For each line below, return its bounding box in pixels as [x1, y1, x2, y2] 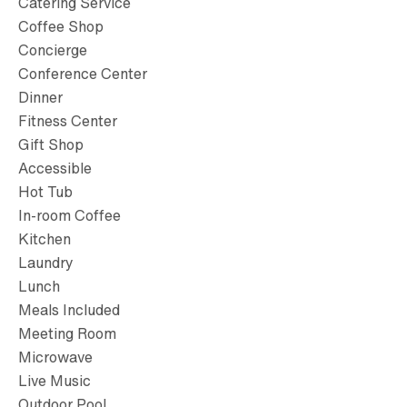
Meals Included [18, 299, 120, 322]
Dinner [18, 86, 63, 109]
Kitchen [18, 228, 71, 251]
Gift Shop [18, 134, 84, 156]
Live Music [18, 370, 91, 392]
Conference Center [18, 63, 147, 85]
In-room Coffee [18, 204, 121, 227]
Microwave [18, 346, 93, 369]
